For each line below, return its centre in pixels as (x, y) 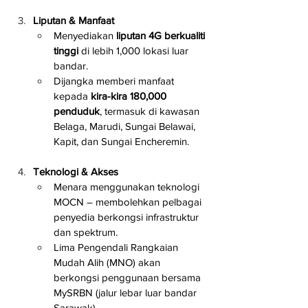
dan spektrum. (86, 232)
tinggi (66, 50)
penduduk (77, 111)
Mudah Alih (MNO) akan (108, 262)
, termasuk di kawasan (151, 111)
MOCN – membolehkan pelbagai (129, 201)
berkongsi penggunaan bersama (129, 277)
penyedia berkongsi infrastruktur (128, 217)
